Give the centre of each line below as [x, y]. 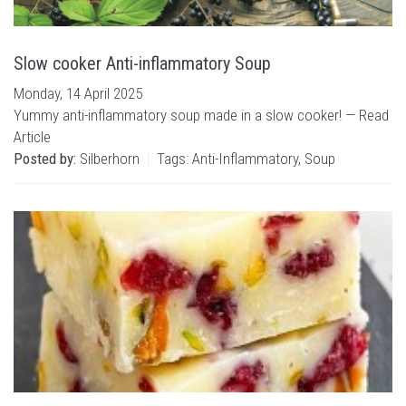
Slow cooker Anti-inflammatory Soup [142, 63]
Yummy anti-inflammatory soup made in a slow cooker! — [186, 115]
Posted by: [45, 159]
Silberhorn [108, 159]
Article [32, 137]
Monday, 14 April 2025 [78, 93]
